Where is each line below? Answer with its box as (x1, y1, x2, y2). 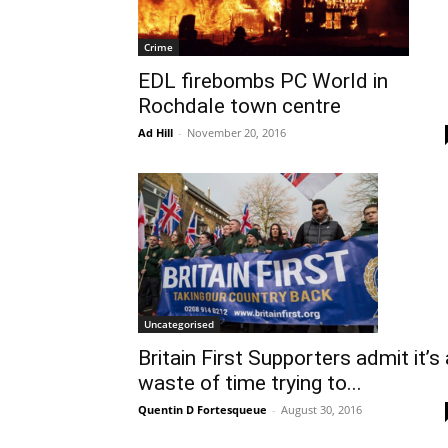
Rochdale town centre (138, 93, 341, 118)
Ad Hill (138, 124, 173, 140)
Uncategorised (144, 316, 214, 331)
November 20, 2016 (187, 124, 286, 140)
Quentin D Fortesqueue (138, 401, 267, 417)
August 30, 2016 (281, 401, 362, 417)
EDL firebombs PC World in (138, 68, 388, 93)
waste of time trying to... (138, 370, 362, 395)
